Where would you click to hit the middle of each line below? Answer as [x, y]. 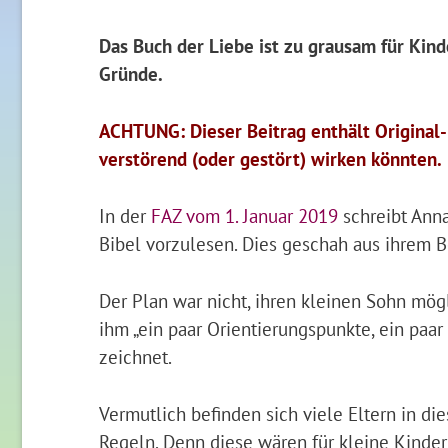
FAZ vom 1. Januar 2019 [244, 215]
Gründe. [130, 74]
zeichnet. [135, 356]
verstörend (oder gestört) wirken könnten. [270, 159]
